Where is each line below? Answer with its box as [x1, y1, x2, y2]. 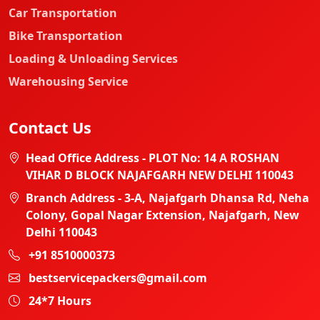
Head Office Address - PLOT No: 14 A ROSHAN [26, 150, 279, 166]
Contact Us [9, 117, 91, 139]
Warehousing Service [9, 74, 128, 90]
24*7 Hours [29, 293, 91, 309]
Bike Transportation [9, 28, 123, 44]
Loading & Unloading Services [9, 51, 178, 67]
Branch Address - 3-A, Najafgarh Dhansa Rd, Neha [26, 190, 309, 206]
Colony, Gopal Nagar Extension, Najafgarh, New [26, 207, 299, 224]
